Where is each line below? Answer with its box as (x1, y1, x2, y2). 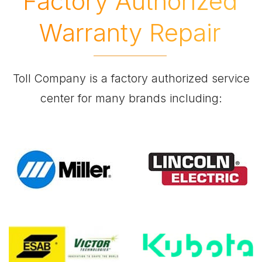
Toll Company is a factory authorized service (12, 71, 250, 85)
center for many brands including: (40, 91, 222, 105)
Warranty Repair (39, 18, 221, 48)
